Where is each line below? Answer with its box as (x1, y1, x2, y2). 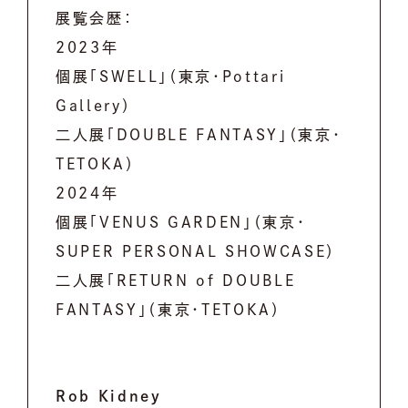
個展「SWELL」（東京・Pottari (56, 69, 286, 85)
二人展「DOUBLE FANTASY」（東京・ (56, 127, 342, 143)
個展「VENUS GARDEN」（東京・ (56, 215, 307, 230)
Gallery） (56, 98, 132, 114)
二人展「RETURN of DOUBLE (56, 273, 296, 289)
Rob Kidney (56, 388, 169, 403)
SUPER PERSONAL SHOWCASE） (56, 244, 337, 260)
